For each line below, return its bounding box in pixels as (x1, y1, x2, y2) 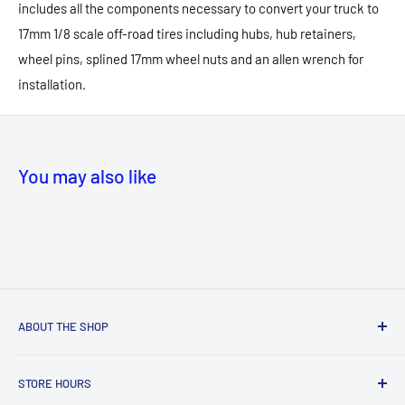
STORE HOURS (18, 376, 91, 391)
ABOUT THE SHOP (18, 319, 108, 334)
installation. (18, 76, 86, 93)
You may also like (18, 165, 156, 188)
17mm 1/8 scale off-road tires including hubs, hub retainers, (18, 25, 356, 42)
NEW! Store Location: (18, 353, 148, 371)
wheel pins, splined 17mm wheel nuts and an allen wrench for (18, 51, 363, 68)
